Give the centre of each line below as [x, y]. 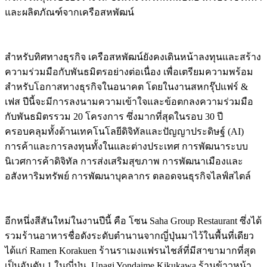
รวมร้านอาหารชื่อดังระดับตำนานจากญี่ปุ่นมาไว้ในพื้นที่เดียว [129, 235]
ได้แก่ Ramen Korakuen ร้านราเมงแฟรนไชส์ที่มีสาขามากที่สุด [130, 250]
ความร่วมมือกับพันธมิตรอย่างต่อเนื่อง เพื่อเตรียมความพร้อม [129, 72]
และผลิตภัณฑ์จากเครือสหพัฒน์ [69, 12]
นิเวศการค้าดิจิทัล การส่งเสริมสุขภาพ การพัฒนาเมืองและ [124, 161]
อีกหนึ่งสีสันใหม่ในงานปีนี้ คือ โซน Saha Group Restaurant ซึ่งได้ [133, 221]
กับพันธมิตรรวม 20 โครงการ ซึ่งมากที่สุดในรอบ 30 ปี [114, 116]
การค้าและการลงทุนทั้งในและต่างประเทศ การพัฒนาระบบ [126, 146]
